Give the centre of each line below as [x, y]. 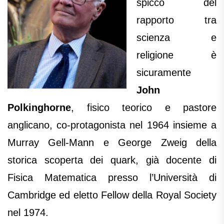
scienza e [176, 38]
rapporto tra [176, 20]
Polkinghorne [39, 108]
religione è [176, 55]
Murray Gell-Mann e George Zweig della [112, 143]
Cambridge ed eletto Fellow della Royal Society [112, 195]
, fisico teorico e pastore [144, 108]
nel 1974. [28, 213]
